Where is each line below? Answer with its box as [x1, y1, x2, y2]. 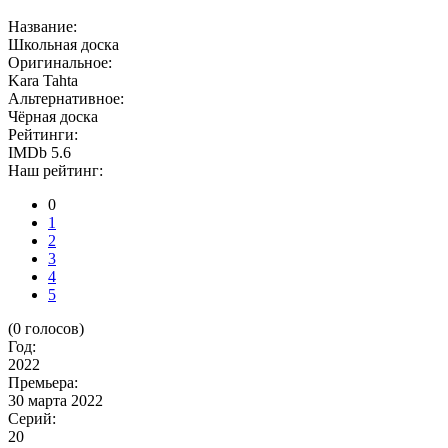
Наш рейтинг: [8, 161, 103, 179]
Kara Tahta [8, 71, 78, 89]
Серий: [8, 409, 56, 427]
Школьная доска [8, 35, 119, 53]
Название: [8, 17, 77, 35]
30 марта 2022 [8, 391, 103, 409]
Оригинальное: [8, 53, 112, 71]
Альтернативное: [8, 89, 124, 107]
